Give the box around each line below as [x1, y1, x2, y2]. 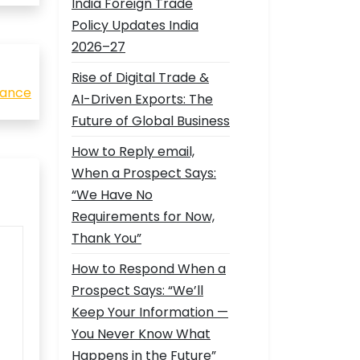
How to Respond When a [72, 260, 226, 278]
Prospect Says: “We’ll [72, 281, 203, 300]
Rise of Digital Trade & [72, 68, 209, 87]
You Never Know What [72, 325, 211, 343]
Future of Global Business [72, 112, 230, 130]
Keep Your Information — [72, 303, 228, 321]
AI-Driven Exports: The [72, 90, 213, 108]
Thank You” [72, 229, 141, 247]
